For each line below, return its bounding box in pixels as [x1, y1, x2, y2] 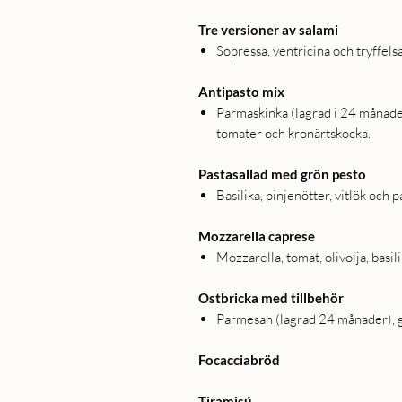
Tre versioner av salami [198, 22, 338, 39]
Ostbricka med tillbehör [198, 290, 344, 307]
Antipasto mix [198, 83, 284, 100]
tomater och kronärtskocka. [216, 125, 371, 143]
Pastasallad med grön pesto [198, 166, 366, 183]
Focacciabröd [198, 352, 280, 369]
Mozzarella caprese [198, 228, 315, 245]
